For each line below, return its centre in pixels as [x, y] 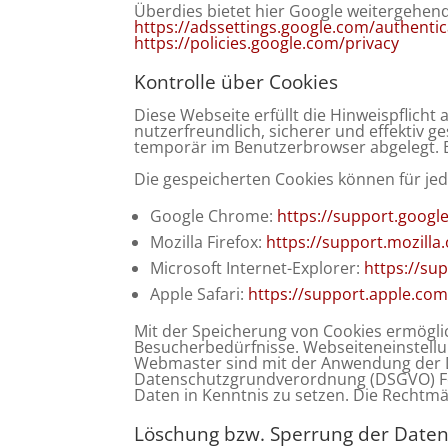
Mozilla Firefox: [208, 242]
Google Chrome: [214, 216]
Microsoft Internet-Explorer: [257, 268]
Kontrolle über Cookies [236, 82]
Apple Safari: [199, 294]
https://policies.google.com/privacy [267, 43]
